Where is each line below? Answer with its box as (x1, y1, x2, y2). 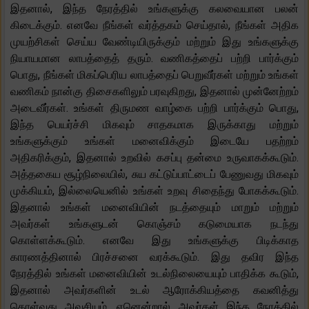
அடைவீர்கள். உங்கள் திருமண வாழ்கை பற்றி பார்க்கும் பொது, (10, 101, 299, 114)
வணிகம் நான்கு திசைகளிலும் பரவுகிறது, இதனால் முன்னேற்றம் (10, 84, 299, 98)
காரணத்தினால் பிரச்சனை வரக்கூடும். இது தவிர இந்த (10, 250, 299, 263)
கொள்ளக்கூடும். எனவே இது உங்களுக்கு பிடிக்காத (10, 233, 299, 247)
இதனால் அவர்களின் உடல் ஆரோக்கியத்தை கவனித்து (10, 283, 299, 297)
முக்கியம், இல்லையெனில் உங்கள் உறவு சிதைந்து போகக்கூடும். (10, 183, 299, 197)
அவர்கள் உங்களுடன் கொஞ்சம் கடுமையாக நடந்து (10, 217, 299, 230)
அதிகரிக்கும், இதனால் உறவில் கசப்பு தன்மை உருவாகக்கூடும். (10, 150, 299, 164)
